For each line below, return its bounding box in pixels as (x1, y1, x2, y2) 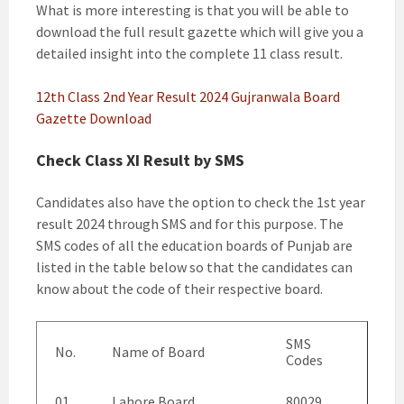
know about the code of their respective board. (36, 280, 323, 298)
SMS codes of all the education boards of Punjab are (36, 236, 353, 254)
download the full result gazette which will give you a (36, 23, 363, 41)
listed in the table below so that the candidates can (36, 258, 353, 276)
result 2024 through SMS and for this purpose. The (36, 215, 344, 233)
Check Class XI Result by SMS (36, 150, 244, 170)
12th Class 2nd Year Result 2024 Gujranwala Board (36, 87, 340, 106)
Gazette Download (36, 109, 151, 127)
